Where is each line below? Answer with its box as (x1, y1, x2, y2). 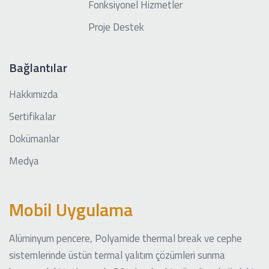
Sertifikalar (9, 108, 56, 124)
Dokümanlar (9, 130, 59, 147)
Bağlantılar (9, 58, 67, 77)
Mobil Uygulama (9, 195, 133, 223)
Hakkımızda (9, 86, 58, 102)
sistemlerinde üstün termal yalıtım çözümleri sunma (9, 247, 225, 263)
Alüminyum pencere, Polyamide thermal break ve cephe (9, 230, 242, 246)
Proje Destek (88, 19, 144, 35)
